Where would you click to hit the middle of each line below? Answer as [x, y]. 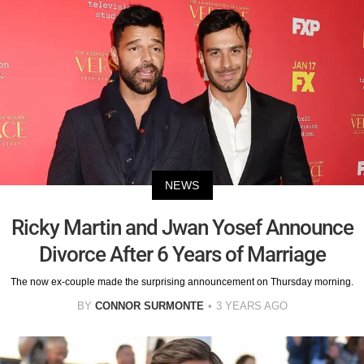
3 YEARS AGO [251, 306]
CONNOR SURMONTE [149, 306]
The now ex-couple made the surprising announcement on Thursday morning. [182, 282]
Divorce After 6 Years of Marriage [182, 255]
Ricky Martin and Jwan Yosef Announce [182, 228]
